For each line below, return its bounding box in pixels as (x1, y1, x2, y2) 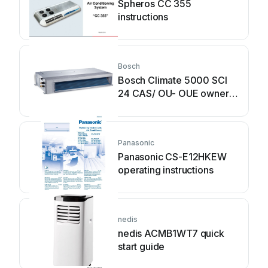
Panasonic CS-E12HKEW (118, 151, 227, 163)
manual (118, 100, 150, 112)
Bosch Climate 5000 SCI (118, 74, 227, 86)
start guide (118, 240, 165, 252)
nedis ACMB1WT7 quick (118, 227, 224, 239)
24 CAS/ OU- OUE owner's (118, 87, 237, 99)
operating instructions (118, 164, 214, 176)
